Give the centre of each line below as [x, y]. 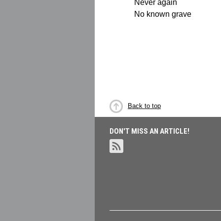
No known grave [163, 14]
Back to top [144, 106]
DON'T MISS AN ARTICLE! [149, 131]
